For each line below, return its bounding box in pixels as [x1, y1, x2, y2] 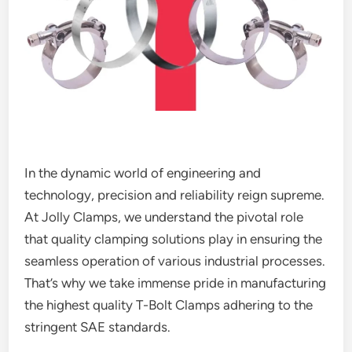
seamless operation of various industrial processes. [24, 253, 326, 269]
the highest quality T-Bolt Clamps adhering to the [24, 297, 313, 313]
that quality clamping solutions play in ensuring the [24, 231, 323, 247]
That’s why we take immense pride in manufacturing [24, 275, 327, 291]
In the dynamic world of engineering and [24, 165, 262, 181]
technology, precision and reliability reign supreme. [24, 187, 325, 203]
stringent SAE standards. [24, 319, 171, 335]
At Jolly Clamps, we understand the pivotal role [24, 209, 304, 225]
